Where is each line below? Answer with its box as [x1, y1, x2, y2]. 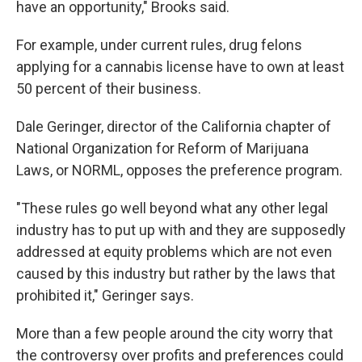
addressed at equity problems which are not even [16, 243, 332, 260]
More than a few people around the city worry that [16, 325, 333, 342]
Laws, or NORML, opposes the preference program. [16, 162, 343, 179]
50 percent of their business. [16, 80, 201, 97]
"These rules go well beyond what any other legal [16, 200, 328, 217]
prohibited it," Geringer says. [16, 287, 194, 304]
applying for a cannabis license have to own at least [16, 58, 344, 75]
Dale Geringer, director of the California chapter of [16, 118, 331, 135]
